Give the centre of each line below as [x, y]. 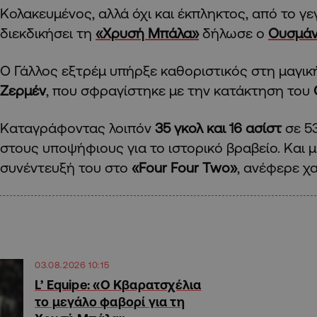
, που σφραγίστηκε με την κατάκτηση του [180, 91]
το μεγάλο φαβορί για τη [110, 302]
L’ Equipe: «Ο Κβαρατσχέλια [118, 285]
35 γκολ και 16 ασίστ [218, 128]
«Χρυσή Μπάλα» [147, 33]
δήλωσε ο [234, 33]
